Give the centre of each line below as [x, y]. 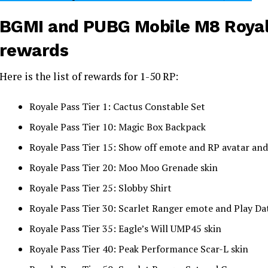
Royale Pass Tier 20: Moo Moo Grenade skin [124, 168]
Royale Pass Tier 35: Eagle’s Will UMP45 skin [125, 229]
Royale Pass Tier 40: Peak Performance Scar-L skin [139, 249]
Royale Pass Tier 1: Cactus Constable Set [117, 107]
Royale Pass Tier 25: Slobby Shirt [100, 188]
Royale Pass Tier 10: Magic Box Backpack [118, 127]
